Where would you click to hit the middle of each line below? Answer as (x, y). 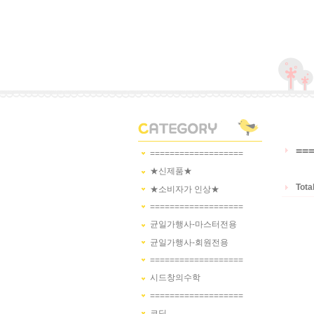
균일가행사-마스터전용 (193, 225)
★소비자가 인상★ (185, 189)
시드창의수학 (175, 278)
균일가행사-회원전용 (189, 242)
